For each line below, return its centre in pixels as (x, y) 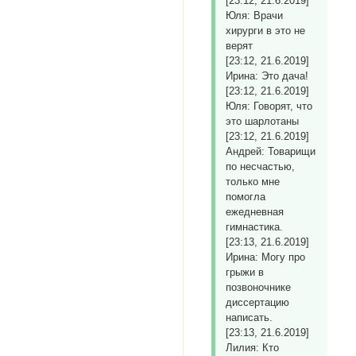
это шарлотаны (263, 122)
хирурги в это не (266, 31)
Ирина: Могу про (266, 257)
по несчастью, (261, 167)
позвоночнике (259, 288)
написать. (250, 318)
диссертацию (258, 303)
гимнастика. (255, 227)
